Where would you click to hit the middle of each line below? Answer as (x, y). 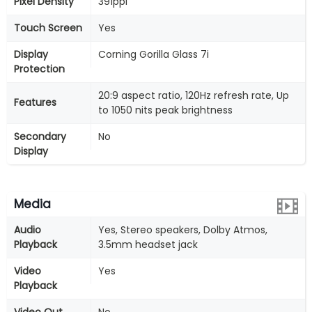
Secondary (40, 136)
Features (35, 102)
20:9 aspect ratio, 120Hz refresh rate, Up (194, 95)
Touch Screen (48, 28)
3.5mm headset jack (148, 244)
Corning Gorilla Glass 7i (154, 54)
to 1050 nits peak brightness (165, 110)
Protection (39, 69)
